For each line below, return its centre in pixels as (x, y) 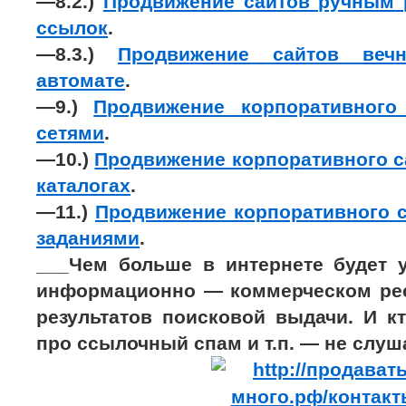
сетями (70, 133)
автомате (81, 80)
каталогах (83, 185)
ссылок (72, 28)
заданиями (88, 238)
